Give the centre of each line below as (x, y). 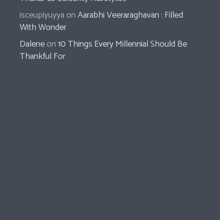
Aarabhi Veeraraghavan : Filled (131, 15)
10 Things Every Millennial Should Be (123, 44)
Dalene (32, 44)
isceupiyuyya (42, 15)
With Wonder (43, 27)
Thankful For (43, 56)
